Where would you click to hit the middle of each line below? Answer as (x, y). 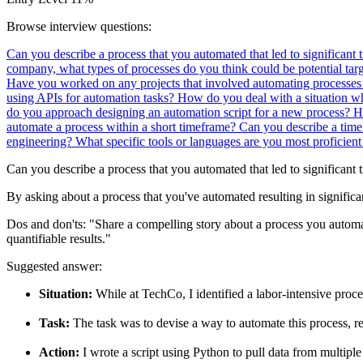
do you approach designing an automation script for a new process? (180, 112)
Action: (59, 352)
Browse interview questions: (79, 26)
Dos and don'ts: (48, 224)
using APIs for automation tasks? (92, 97)
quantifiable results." (59, 238)
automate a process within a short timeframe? (123, 126)
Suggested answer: (54, 266)
